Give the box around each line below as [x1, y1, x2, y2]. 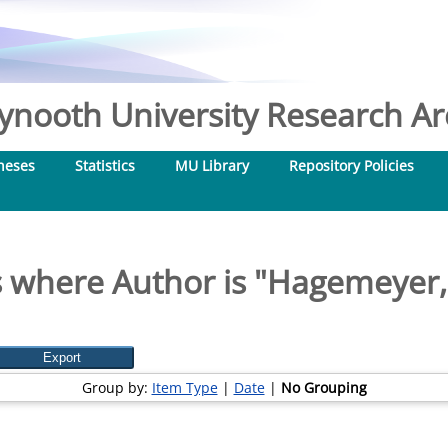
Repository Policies [289, 156, 414, 175]
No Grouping [280, 378, 367, 397]
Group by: [81, 378, 152, 397]
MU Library [175, 156, 249, 175]
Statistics [75, 156, 135, 175]
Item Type [151, 378, 218, 397]
